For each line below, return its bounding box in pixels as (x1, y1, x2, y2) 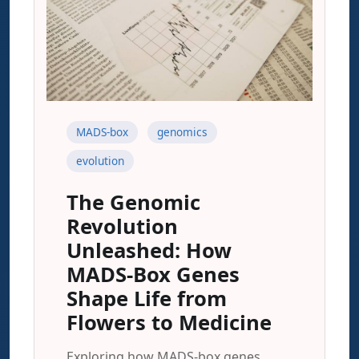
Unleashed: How (67, 236, 232, 264)
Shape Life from (67, 284, 227, 313)
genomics (157, 124, 208, 139)
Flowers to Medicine (67, 309, 272, 337)
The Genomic (67, 188, 200, 216)
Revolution (67, 212, 178, 240)
